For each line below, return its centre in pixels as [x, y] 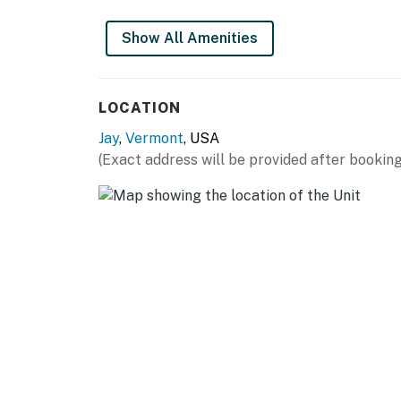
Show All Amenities [190, 38]
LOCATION [140, 108]
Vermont [154, 139]
